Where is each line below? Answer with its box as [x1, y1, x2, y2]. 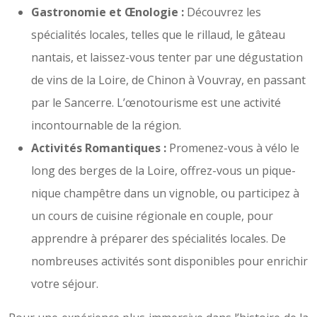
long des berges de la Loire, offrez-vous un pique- [31, 163, 296, 178]
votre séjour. [31, 276, 98, 292]
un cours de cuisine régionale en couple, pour [31, 208, 273, 224]
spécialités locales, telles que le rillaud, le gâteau [31, 27, 285, 42]
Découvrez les [187, 4, 261, 20]
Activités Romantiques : [31, 140, 169, 156]
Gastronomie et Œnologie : [31, 4, 187, 20]
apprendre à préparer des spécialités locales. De [31, 231, 286, 246]
